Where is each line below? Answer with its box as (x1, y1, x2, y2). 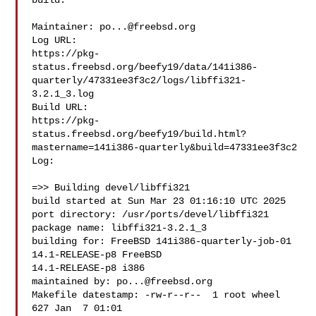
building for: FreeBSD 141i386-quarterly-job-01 (32, 236, 292, 247)
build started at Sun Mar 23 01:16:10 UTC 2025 (32, 195, 286, 207)
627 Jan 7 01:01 (32, 303, 128, 314)
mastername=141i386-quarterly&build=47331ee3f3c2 (32, 142, 298, 153)
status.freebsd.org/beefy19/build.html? (32, 128, 247, 140)
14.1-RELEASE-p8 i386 (32, 262, 145, 274)
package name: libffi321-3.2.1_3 (32, 222, 207, 233)
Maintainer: (32, 21, 100, 32)
